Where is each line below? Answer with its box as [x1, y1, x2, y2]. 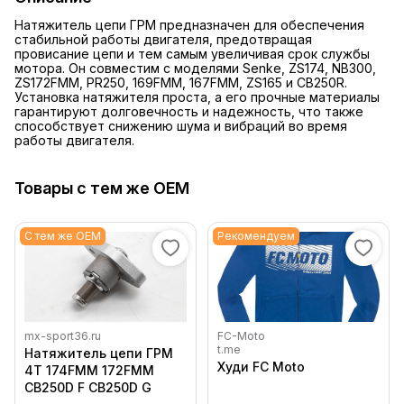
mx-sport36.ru [24, 329, 101, 344]
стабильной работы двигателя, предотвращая [14, 32, 312, 48]
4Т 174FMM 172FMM [24, 363, 154, 379]
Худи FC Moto [252, 359, 305, 375]
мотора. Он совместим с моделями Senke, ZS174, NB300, [14, 60, 376, 77]
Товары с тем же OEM [14, 179, 189, 198]
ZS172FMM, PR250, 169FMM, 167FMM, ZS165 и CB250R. [14, 75, 347, 91]
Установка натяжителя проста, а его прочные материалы [14, 89, 380, 106]
